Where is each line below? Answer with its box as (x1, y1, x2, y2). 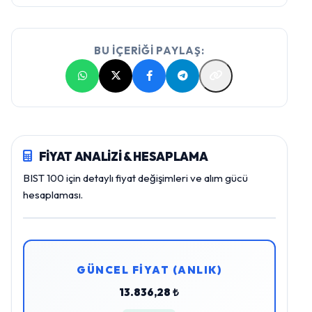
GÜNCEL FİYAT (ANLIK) (77, 263, 222, 276)
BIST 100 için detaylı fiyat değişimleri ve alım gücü (23, 171, 248, 185)
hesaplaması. (23, 187, 83, 201)
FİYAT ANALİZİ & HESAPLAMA (38, 148, 208, 164)
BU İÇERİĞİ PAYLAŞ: (94, 43, 205, 57)
